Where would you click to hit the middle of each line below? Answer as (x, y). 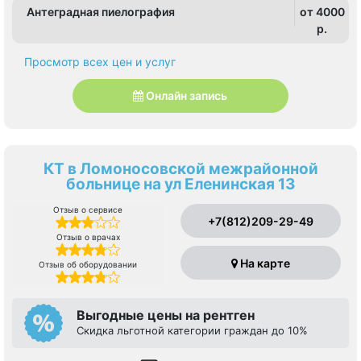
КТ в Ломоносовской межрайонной (180, 168)
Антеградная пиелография (101, 11)
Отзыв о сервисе (88, 209)
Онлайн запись (187, 96)
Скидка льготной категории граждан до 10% (192, 330)
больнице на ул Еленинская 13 (180, 184)
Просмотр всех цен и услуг (100, 61)
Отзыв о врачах (88, 237)
